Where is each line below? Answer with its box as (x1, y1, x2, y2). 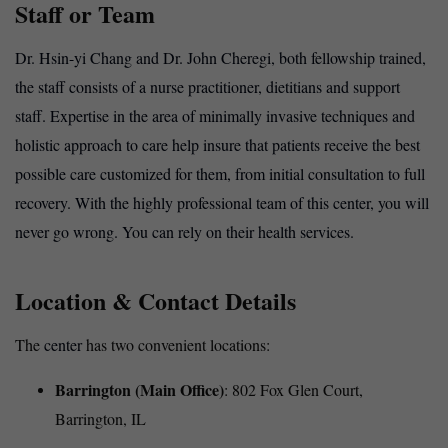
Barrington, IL (55, 408, 146, 430)
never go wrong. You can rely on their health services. (15, 221, 354, 243)
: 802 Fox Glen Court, (224, 379, 363, 401)
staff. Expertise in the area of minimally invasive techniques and (15, 105, 415, 127)
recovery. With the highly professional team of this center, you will (15, 192, 429, 214)
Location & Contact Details (15, 283, 296, 319)
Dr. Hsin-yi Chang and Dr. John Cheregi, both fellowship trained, (15, 47, 426, 69)
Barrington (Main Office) (55, 378, 224, 402)
